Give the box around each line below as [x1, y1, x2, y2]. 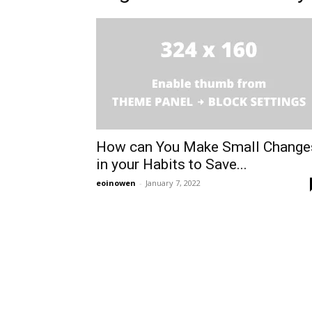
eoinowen [96, 178, 136, 188]
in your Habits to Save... [96, 156, 247, 173]
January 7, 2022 [146, 178, 201, 188]
